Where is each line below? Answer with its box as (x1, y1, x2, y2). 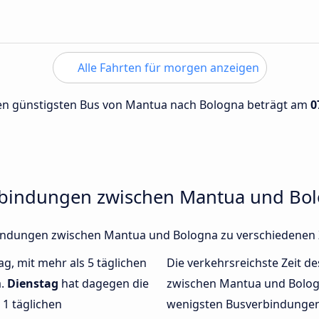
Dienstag (7, 276, 58, 292)
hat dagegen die (58, 276, 149, 292)
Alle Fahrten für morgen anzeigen (74, 60, 259, 75)
